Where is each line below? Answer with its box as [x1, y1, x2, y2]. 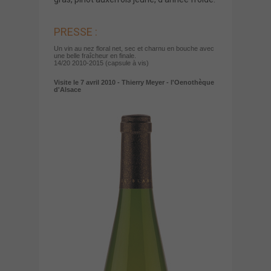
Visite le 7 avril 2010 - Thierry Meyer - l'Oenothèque [54, 78, 214, 86]
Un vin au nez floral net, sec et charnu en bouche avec [54, 44, 214, 52]
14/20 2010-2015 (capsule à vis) [54, 59, 149, 67]
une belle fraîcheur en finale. [54, 51, 138, 59]
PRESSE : [54, 25, 97, 38]
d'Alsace [54, 85, 81, 93]
